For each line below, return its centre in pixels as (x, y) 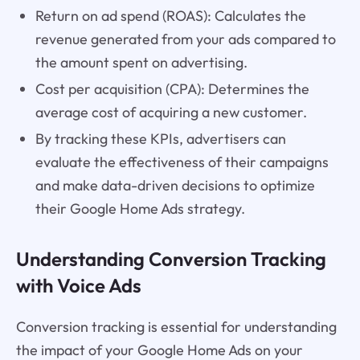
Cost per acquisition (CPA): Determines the (172, 89)
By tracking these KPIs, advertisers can (160, 139)
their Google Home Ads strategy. (140, 209)
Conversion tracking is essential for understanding (176, 327)
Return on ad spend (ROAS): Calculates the (170, 16)
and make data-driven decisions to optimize (175, 186)
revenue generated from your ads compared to (185, 39)
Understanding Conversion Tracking (171, 259)
